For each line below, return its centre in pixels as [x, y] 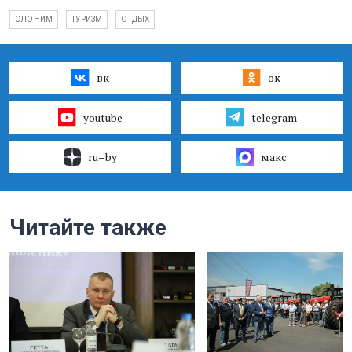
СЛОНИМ [34, 19]
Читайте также [88, 227]
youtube [103, 117]
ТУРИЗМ [87, 19]
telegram [274, 117]
